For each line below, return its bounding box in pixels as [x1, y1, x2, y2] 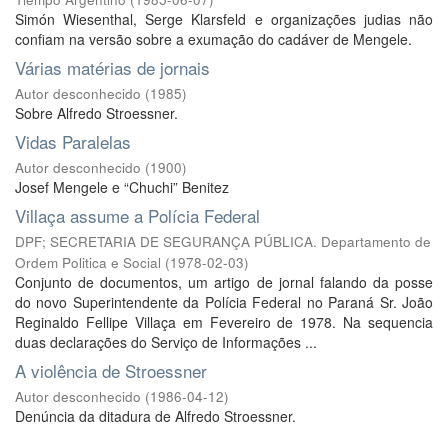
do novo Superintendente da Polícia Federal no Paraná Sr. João [15, 292, 433, 312]
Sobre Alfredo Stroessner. [15, 103, 178, 123]
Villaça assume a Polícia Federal [15, 203, 260, 228]
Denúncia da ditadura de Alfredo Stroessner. [15, 406, 296, 426]
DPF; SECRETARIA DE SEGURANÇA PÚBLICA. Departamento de [15, 232, 431, 251]
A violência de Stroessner [15, 358, 207, 383]
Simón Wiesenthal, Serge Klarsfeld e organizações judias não [15, 9, 433, 29]
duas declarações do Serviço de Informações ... [15, 332, 317, 352]
